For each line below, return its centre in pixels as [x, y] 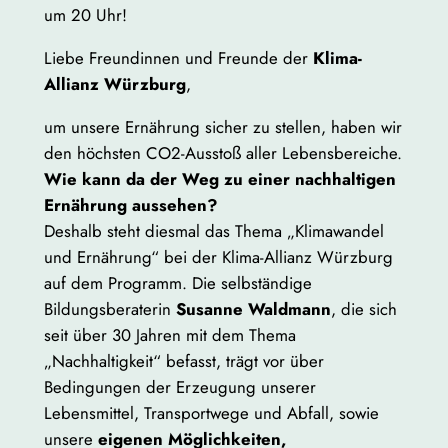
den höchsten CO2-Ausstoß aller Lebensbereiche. [222, 152]
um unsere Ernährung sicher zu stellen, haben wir [222, 126]
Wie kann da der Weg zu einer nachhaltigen [219, 178]
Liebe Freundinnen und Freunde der [178, 57]
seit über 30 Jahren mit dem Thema [169, 334]
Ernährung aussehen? [130, 204]
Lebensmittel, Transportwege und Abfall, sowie [211, 412]
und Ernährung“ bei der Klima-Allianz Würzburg [218, 256]
